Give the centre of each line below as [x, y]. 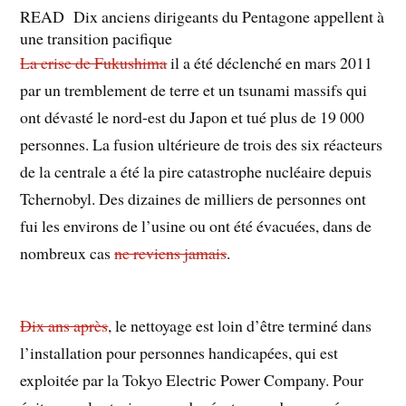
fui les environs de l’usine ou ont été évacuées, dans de [196, 225]
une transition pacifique [97, 38]
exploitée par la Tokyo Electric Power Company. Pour [192, 380]
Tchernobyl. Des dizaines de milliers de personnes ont [193, 198]
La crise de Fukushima [94, 62]
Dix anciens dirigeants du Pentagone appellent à [229, 16]
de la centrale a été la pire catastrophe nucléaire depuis [196, 171]
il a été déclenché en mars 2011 [270, 62]
